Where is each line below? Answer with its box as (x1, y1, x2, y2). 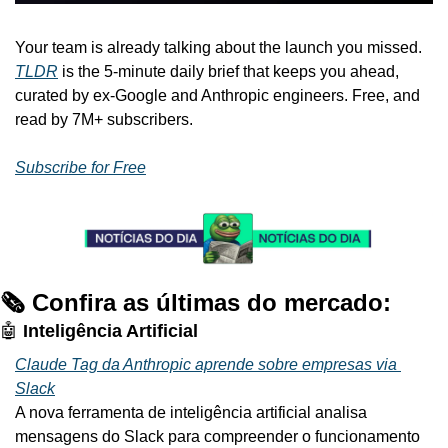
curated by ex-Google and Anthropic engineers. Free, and (15, 87, 420, 105)
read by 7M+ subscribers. (15, 111, 193, 129)
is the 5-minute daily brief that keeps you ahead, (58, 63, 399, 81)
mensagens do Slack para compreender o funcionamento (15, 427, 420, 445)
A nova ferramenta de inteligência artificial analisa (15, 403, 367, 421)
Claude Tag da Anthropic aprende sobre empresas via (15, 355, 397, 373)
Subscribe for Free (15, 159, 146, 177)
